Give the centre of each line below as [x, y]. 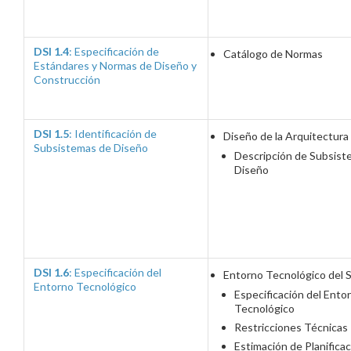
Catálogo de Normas [273, 54]
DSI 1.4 [51, 51]
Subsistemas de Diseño [91, 148]
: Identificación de [113, 134]
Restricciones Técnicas [291, 327]
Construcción [67, 80]
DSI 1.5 [51, 134]
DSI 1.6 [51, 272]
